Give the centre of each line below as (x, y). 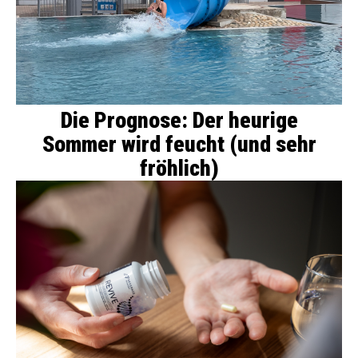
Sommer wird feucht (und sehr (179, 145)
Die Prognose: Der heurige (179, 121)
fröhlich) (179, 169)
